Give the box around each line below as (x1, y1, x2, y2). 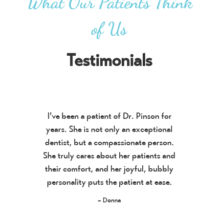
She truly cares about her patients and (43, 150, 176, 161)
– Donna (97, 196, 121, 204)
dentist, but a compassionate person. (44, 137, 174, 148)
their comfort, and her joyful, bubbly (45, 163, 174, 174)
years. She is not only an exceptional (46, 124, 173, 134)
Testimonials (66, 49, 153, 71)
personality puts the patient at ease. (46, 176, 172, 187)
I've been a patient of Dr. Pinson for (47, 110, 172, 121)
